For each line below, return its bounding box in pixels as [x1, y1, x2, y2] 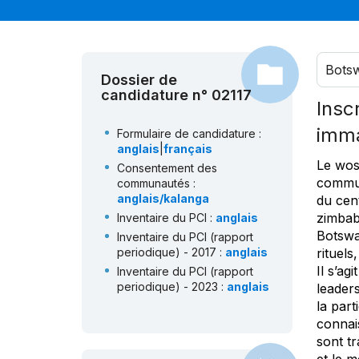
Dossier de [101, 71, 177, 89]
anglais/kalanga [117, 192, 209, 206]
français [163, 142, 212, 156]
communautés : [117, 176, 196, 191]
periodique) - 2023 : [117, 280, 227, 294]
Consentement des [117, 161, 217, 175]
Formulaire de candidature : [117, 127, 261, 141]
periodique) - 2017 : [117, 245, 225, 260]
